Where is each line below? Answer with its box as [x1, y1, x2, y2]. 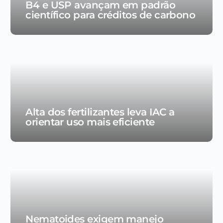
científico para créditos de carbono [25, 9, 196, 21]
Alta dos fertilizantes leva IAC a [25, 106, 175, 118]
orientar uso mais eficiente [25, 116, 155, 128]
